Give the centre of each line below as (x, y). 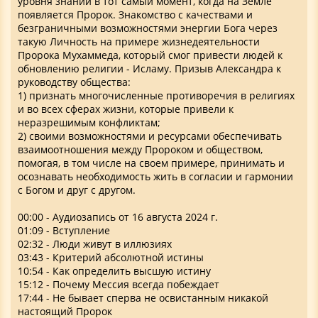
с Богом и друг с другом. (77, 190)
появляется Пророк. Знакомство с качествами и (135, 15)
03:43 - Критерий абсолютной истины (111, 258)
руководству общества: (74, 82)
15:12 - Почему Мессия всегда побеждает (119, 285)
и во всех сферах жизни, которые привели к (126, 109)
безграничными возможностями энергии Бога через (148, 28)
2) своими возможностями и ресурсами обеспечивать (150, 136)
